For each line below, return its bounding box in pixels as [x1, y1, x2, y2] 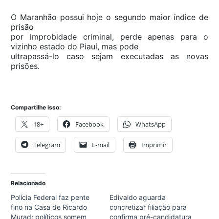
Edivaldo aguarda [109, 193, 166, 201]
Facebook [75, 119, 104, 129]
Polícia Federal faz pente [11, 193, 89, 201]
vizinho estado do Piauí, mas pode [11, 42, 138, 52]
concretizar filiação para [109, 202, 187, 211]
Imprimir [141, 140, 167, 149]
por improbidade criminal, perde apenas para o [11, 32, 208, 42]
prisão [11, 22, 34, 32]
